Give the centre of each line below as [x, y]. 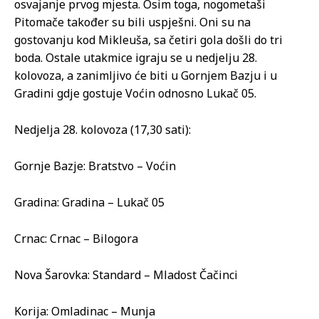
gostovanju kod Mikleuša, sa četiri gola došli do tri [148, 40]
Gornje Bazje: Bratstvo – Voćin [95, 166]
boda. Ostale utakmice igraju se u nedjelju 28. [136, 58]
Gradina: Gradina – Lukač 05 [89, 202]
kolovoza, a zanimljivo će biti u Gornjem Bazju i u [146, 75]
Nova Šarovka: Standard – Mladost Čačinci [126, 275]
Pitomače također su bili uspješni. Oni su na [132, 22]
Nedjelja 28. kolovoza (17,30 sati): [103, 130]
